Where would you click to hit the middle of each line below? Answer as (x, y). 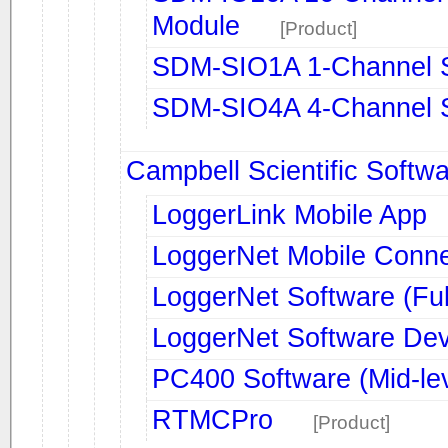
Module (196, 25)
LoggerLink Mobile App (289, 214)
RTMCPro (212, 419)
